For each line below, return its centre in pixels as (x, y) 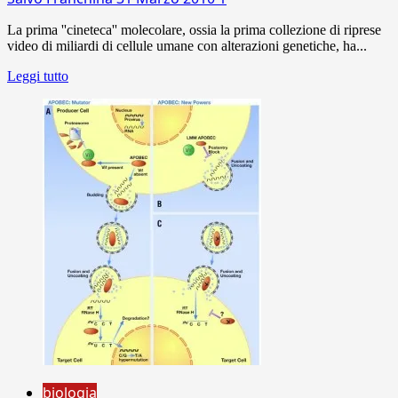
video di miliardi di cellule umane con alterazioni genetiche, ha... (187, 45)
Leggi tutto (38, 76)
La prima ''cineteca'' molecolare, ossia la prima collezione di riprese (194, 29)
